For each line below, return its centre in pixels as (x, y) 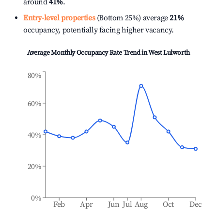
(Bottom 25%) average (132, 18)
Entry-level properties (59, 18)
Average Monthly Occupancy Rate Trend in (88, 53)
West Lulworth (169, 53)
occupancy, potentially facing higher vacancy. (99, 30)
